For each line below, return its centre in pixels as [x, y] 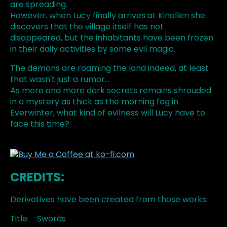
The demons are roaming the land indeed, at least [109, 68]
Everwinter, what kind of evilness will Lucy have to [108, 113]
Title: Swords [38, 219]
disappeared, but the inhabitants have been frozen [112, 38]
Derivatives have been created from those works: [109, 200]
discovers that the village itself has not [87, 27]
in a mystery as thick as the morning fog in [94, 102]
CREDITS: [37, 177]
